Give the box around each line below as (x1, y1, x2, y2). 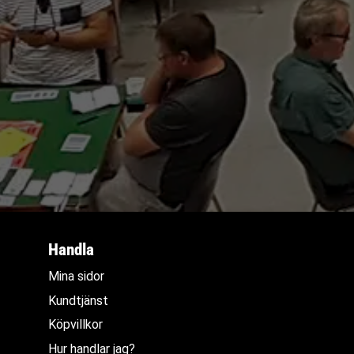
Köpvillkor (48, 317, 104, 333)
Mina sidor (48, 269, 105, 284)
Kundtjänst (48, 292, 109, 308)
